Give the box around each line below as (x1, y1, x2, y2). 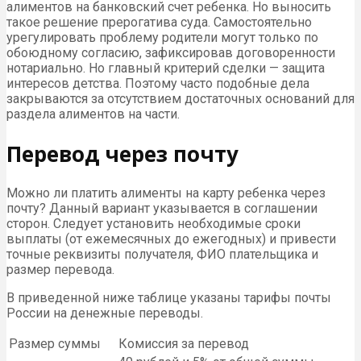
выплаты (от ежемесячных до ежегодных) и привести (6, 231, 336, 247)
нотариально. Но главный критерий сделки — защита (6, 60, 325, 76)
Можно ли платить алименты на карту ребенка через (6, 185, 326, 201)
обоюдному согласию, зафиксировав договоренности (6, 44, 335, 60)
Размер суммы (9, 336, 101, 352)
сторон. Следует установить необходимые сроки (6, 216, 301, 232)
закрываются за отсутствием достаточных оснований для (6, 90, 355, 106)
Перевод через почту (6, 139, 239, 168)
